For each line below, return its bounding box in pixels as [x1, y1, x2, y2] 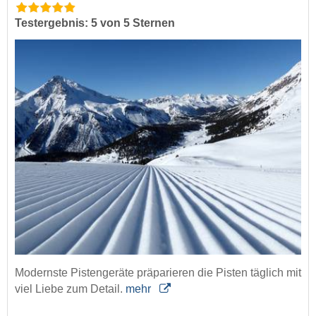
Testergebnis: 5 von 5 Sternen [15, 17, 175, 30]
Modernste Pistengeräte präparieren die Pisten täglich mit [15, 266, 301, 279]
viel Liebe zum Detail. [15, 282, 126, 295]
